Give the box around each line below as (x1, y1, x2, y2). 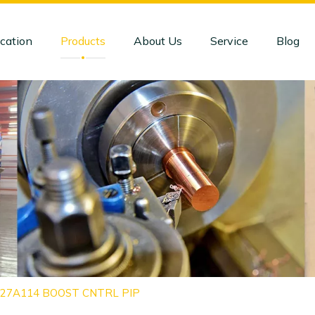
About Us (133, 34, 182, 48)
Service (210, 34, 248, 48)
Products (60, 34, 105, 48)
